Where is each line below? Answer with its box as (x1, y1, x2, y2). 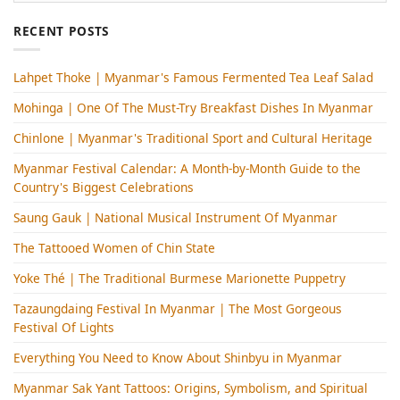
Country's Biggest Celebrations (13, 179, 194, 196)
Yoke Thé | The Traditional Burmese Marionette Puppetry (13, 270, 346, 287)
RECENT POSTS (13, 21, 110, 39)
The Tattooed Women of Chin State (13, 239, 215, 257)
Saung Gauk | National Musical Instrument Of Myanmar (13, 209, 337, 227)
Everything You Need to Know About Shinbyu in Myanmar (13, 349, 342, 367)
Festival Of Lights (13, 319, 114, 337)
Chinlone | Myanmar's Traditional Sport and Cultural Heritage (13, 129, 372, 147)
